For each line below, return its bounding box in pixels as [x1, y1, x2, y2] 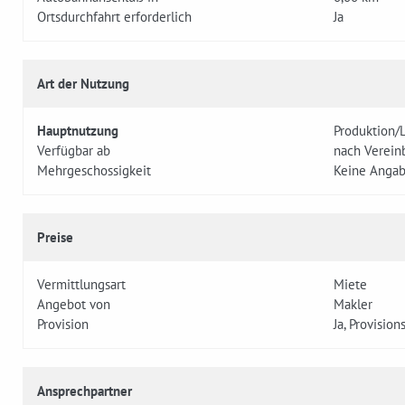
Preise [37, 229, 73, 247]
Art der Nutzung [37, 75, 129, 93]
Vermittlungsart [37, 276, 126, 294]
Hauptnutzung [37, 122, 118, 140]
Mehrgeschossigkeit [37, 162, 151, 180]
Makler [334, 296, 372, 314]
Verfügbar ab [37, 142, 110, 160]
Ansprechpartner [37, 382, 132, 400]
